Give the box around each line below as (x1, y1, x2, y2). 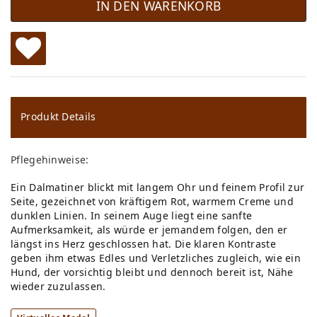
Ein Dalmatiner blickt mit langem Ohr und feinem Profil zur (11, 180, 305, 195)
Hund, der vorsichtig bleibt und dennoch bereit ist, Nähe (11, 265, 294, 279)
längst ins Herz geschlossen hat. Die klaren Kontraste (11, 237, 276, 251)
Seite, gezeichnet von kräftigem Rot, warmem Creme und (11, 195, 294, 209)
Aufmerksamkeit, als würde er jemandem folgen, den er (11, 223, 288, 237)
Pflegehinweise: (11, 153, 89, 167)
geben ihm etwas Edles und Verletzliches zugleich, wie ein (11, 251, 301, 265)
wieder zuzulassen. (11, 279, 106, 294)
